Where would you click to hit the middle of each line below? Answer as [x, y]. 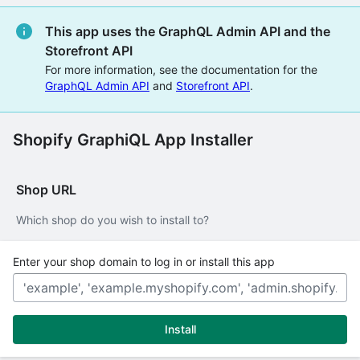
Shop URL [46, 190]
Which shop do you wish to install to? [112, 220]
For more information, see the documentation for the [181, 70]
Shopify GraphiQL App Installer [133, 140]
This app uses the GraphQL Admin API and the [188, 31]
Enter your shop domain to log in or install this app [144, 262]
